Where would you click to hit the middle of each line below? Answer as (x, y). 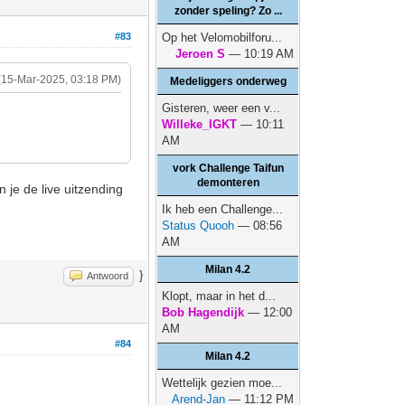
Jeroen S (201, 54)
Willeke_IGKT (200, 124)
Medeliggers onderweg (228, 81)
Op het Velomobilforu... (222, 38)
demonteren (228, 183)
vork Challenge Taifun (228, 168)
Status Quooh (198, 226)
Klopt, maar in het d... (219, 296)
